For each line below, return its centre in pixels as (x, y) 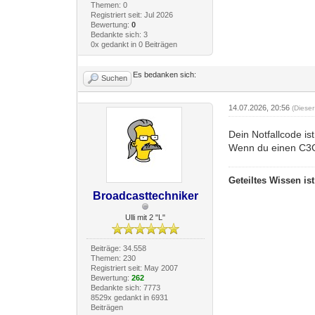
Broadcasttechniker (145, 195)
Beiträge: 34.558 (118, 248)
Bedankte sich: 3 (119, 34)
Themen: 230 (113, 258)
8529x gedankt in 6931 (129, 297)
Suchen (115, 78)
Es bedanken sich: (165, 74)
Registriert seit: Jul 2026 (131, 14)
